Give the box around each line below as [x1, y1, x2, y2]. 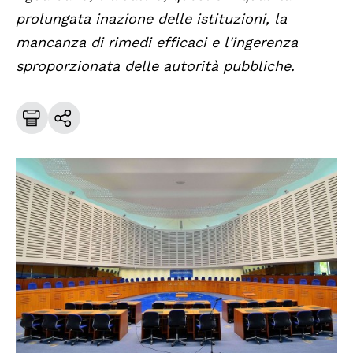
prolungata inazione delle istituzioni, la [16, 10, 287, 28]
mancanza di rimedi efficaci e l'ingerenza [16, 34, 298, 51]
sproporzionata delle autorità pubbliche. [16, 58, 295, 75]
